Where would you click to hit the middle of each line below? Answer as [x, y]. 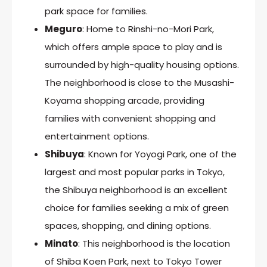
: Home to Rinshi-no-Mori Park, [148, 29]
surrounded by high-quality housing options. [142, 64]
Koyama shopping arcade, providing [125, 100]
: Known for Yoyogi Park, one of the [160, 154]
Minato [61, 243]
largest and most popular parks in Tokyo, [135, 172]
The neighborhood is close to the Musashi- [139, 82]
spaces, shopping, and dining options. [128, 225]
